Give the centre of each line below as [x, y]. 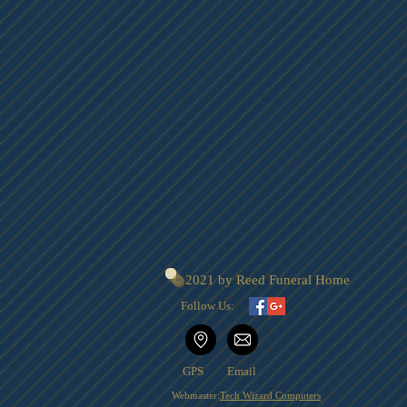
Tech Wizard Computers [270, 396]
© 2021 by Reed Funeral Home [261, 280]
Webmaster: [196, 396]
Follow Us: [208, 306]
